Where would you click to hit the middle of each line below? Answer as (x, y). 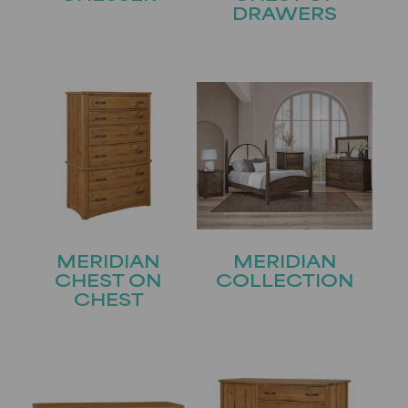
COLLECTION (285, 282)
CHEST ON (109, 282)
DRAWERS (285, 15)
